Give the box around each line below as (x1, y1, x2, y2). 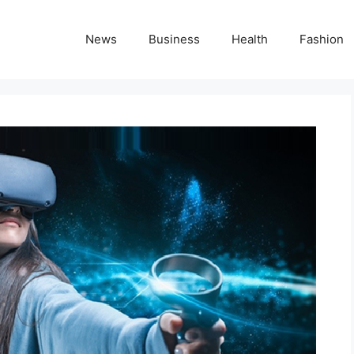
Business (149, 32, 200, 47)
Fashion (299, 32, 344, 47)
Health (232, 32, 268, 47)
